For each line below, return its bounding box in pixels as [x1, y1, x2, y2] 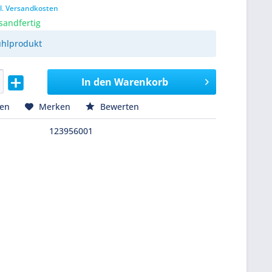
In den [81, 75, 112, 89]
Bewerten [98, 101, 140, 113]
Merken [39, 101, 71, 113]
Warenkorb [114, 75, 168, 89]
